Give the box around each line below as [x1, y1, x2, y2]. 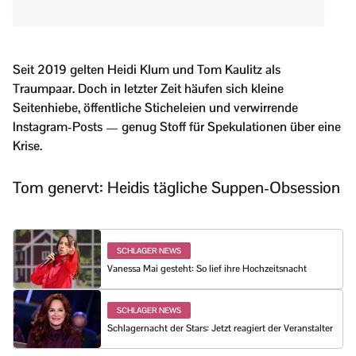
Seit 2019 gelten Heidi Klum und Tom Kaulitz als [13, 61, 281, 79]
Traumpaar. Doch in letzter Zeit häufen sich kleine [13, 80, 284, 98]
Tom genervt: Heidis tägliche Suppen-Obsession [13, 177, 340, 199]
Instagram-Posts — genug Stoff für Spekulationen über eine [13, 118, 341, 136]
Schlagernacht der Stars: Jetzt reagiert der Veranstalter [107, 322, 333, 335]
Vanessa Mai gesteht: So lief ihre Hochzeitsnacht [107, 261, 307, 275]
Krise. [13, 137, 42, 155]
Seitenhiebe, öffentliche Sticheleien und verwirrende [13, 99, 298, 117]
